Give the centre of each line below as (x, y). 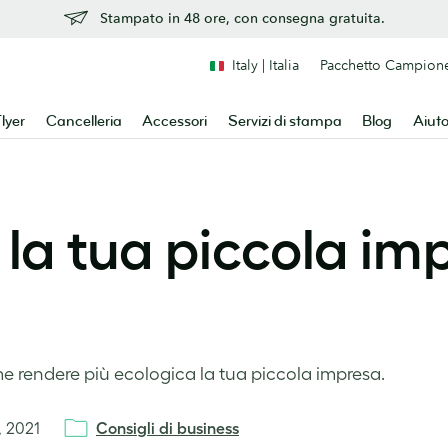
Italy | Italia (265, 65)
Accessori (175, 121)
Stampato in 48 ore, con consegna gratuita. (242, 18)
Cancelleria (83, 121)
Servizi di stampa (284, 121)
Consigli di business (167, 428)
